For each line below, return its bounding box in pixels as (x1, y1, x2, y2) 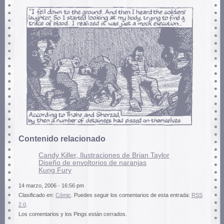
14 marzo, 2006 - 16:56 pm (18, 182, 84, 188)
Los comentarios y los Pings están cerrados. (18, 211, 127, 217)
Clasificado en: (18, 192, 55, 198)
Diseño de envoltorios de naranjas (38, 159, 146, 167)
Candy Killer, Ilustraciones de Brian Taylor (38, 151, 169, 159)
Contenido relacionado (18, 134, 105, 143)
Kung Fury (38, 166, 71, 174)
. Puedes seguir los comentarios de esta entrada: (70, 192, 191, 198)
